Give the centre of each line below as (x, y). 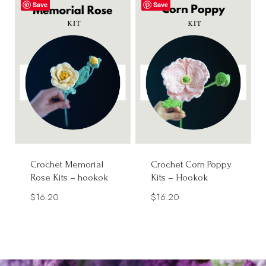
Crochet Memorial (67, 164)
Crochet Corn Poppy (191, 164)
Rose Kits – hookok (69, 178)
